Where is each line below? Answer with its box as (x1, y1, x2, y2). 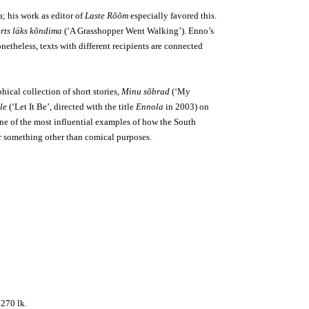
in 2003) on (163, 101, 209, 112)
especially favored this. (128, 10, 217, 21)
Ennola (136, 101, 163, 112)
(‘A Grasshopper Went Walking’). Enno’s (62, 26, 214, 36)
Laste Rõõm (85, 10, 128, 21)
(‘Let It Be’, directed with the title (7, 101, 136, 112)
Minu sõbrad (121, 86, 170, 97)
